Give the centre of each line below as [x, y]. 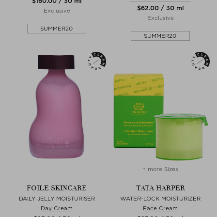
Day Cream [57, 208]
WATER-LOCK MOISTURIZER [160, 198]
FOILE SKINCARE [57, 188]
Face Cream [160, 208]
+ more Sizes [160, 169]
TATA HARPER [160, 188]
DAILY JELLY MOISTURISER [57, 198]
